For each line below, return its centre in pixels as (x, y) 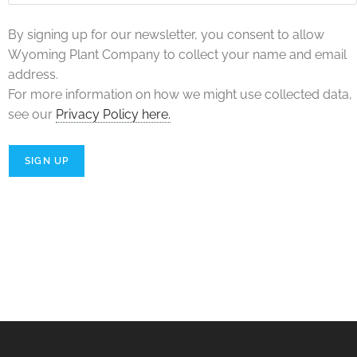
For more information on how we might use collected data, (180, 95)
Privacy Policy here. (113, 115)
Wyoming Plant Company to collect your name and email (177, 55)
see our (32, 115)
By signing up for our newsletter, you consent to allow (166, 35)
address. (33, 75)
